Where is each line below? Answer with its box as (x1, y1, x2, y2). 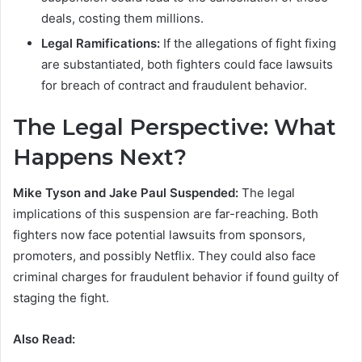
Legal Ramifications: (41, 35, 160, 51)
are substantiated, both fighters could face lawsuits (41, 56, 333, 72)
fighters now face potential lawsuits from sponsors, (13, 227, 305, 243)
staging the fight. (13, 290, 109, 306)
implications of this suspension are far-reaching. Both (13, 206, 318, 222)
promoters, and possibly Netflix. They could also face (13, 248, 316, 264)
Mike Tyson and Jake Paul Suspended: (13, 185, 242, 201)
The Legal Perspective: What (13, 113, 336, 141)
